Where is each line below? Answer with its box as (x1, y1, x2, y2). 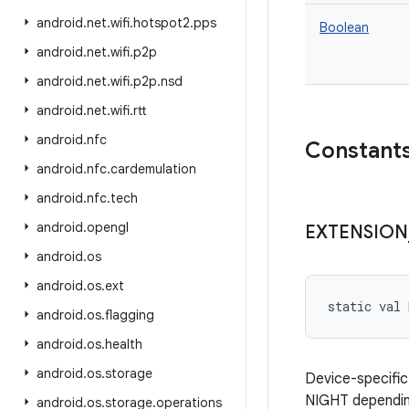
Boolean (320, 19, 369, 36)
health (105, 336, 142, 352)
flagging (105, 307, 154, 323)
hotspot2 (133, 15, 190, 31)
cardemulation (110, 161, 196, 177)
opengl (87, 219, 129, 236)
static (328, 298, 372, 315)
